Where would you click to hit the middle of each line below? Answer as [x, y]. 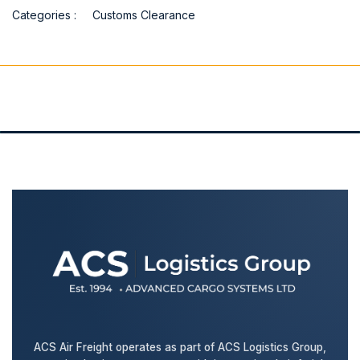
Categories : [44, 14]
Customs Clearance [144, 14]
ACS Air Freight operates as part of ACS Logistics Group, [180, 347]
